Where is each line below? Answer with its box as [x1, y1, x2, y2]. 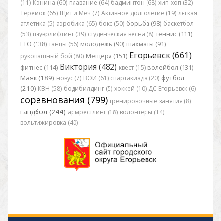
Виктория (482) [59, 61, 117, 72]
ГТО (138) [20, 39, 47, 48]
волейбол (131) [147, 63, 193, 72]
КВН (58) [37, 84, 62, 93]
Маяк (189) [20, 73, 54, 82]
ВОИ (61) [83, 74, 109, 82]
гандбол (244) [20, 107, 66, 116]
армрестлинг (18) [67, 108, 118, 116]
